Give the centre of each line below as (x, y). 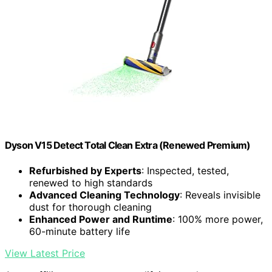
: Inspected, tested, (185, 170)
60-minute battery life (80, 231)
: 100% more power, (218, 219)
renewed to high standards (91, 182)
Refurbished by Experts (85, 170)
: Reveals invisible (220, 195)
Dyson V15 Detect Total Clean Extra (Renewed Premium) (128, 145)
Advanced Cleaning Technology (104, 195)
